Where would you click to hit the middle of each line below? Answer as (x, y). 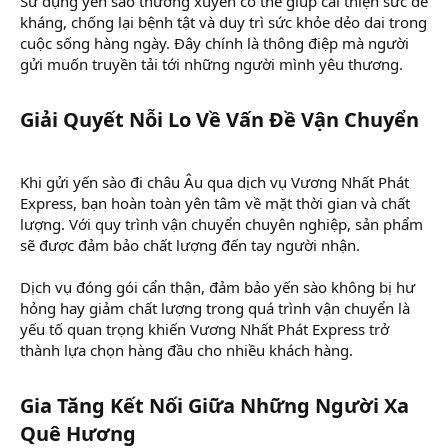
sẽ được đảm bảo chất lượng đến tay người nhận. (190, 244)
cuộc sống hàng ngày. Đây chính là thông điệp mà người (214, 42)
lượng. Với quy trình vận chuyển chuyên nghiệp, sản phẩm (221, 223)
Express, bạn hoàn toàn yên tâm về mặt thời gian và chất (215, 202)
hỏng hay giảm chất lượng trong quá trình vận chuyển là (215, 307)
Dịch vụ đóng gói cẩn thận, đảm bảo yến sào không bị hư (217, 286)
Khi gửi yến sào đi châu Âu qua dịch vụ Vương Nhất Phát (214, 181)
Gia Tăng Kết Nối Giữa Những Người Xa (214, 405)
